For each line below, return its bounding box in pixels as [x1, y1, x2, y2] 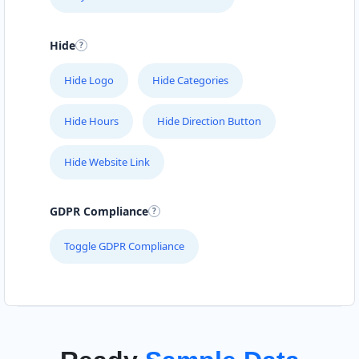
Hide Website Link [64, 154, 150, 169]
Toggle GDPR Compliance [64, 239, 184, 254]
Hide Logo [64, 72, 114, 87]
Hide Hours [64, 113, 119, 128]
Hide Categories [152, 72, 228, 87]
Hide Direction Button [157, 113, 261, 128]
